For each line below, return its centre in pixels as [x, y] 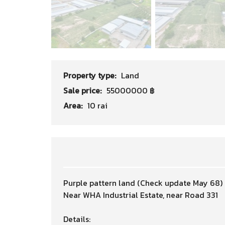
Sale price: [83, 90]
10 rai [97, 105]
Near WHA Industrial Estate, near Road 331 [141, 195]
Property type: [91, 75]
